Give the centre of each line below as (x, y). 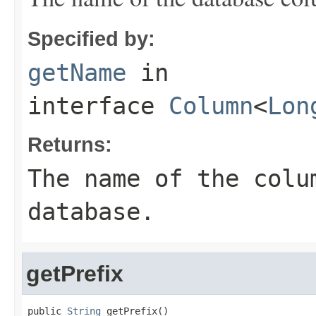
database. (91, 211)
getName (77, 72)
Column (211, 105)
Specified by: (91, 38)
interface (98, 105)
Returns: (70, 144)
